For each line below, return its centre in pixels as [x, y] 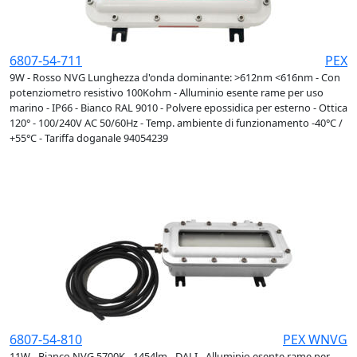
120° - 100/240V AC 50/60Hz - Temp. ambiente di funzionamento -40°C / [176, 123]
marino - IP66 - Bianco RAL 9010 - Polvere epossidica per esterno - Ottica [178, 108]
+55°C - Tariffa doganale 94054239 [89, 138]
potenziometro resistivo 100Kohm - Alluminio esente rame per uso [167, 93]
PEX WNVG [315, 340]
